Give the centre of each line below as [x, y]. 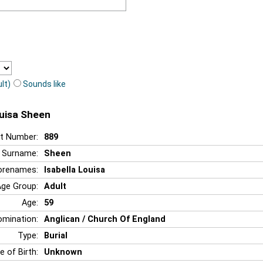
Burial [56, 235]
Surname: [20, 153]
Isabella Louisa [75, 170]
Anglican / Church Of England [105, 219]
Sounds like [44, 84]
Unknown [63, 252]
